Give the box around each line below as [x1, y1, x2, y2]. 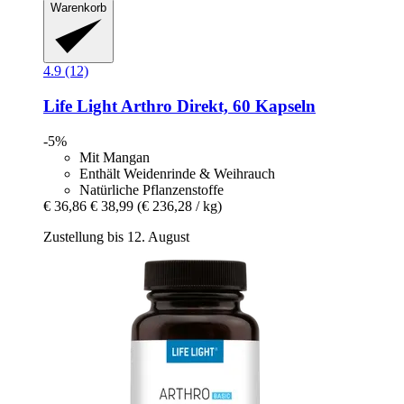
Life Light [43, 96, 117, 115]
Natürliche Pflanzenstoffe [79, 181, 224, 197]
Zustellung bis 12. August [43, 228, 189, 244]
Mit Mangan [79, 149, 150, 165]
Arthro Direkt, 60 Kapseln [117, 96, 316, 115]
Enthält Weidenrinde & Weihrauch [79, 165, 275, 181]
